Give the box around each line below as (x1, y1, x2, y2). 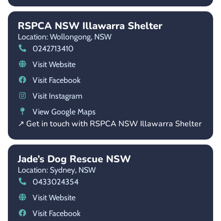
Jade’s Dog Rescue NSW (18, 152, 131, 166)
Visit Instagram (32, 91, 82, 101)
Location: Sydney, (18, 165, 76, 175)
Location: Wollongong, (18, 32, 92, 41)
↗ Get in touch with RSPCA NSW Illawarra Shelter (18, 118, 202, 129)
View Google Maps (32, 107, 96, 116)
